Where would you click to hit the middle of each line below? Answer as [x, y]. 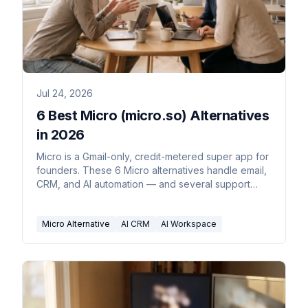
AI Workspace [189, 223]
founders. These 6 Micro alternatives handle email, [152, 170]
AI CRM [135, 223]
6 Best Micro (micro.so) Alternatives [153, 115]
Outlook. [55, 197]
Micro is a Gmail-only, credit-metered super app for [153, 156]
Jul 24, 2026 [65, 93]
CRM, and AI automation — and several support [143, 184]
